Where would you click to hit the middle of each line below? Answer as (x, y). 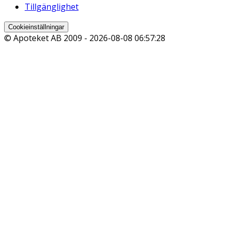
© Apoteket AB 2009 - (47, 38)
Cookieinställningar (36, 27)
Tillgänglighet (52, 7)
